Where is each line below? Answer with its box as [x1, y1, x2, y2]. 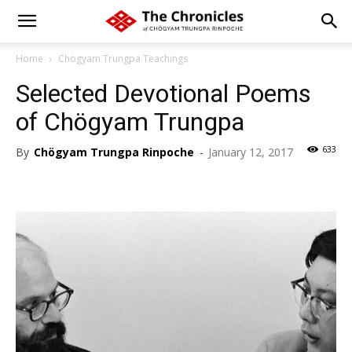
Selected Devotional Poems [16, 79, 311, 108]
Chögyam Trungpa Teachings [58, 52, 188, 65]
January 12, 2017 [208, 145, 293, 159]
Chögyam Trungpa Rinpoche [34, 145, 194, 159]
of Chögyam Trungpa [16, 107, 244, 137]
